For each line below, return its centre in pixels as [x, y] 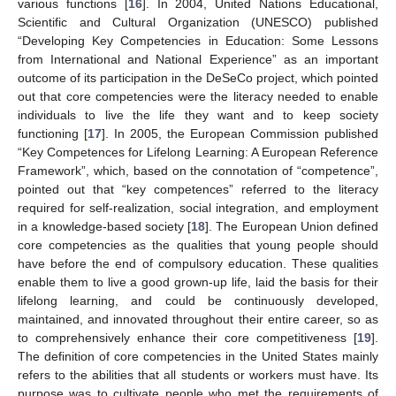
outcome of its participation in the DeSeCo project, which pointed [198, 78]
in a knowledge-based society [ [104, 227]
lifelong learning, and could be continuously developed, [198, 301]
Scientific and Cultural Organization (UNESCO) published [198, 23]
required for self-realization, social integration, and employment [198, 208]
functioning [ [53, 134]
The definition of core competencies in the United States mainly [198, 357]
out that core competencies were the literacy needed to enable [198, 97]
